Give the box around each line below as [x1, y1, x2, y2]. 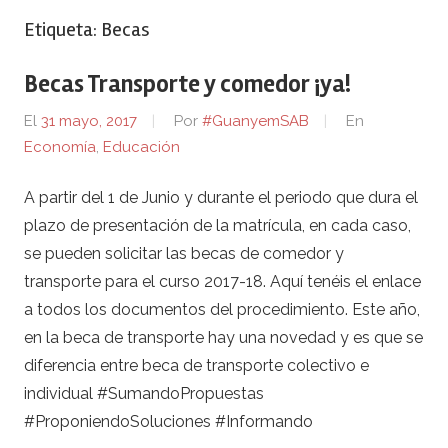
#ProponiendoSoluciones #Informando [24, 411, 321, 431]
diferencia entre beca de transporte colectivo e [24, 355, 369, 375]
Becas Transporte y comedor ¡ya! [24, 69, 351, 99]
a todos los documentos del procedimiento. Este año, [24, 299, 420, 319]
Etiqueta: [24, 16, 101, 42]
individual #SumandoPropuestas [24, 383, 264, 403]
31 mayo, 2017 [41, 112, 137, 131]
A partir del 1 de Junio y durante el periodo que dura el [24, 187, 418, 207]
